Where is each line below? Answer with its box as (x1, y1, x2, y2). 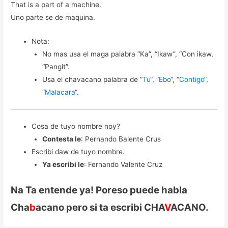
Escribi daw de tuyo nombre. (32, 148, 125, 156)
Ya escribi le (42, 160, 84, 169)
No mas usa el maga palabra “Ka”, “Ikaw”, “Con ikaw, (42, 50, 213, 59)
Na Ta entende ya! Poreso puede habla (11, 184, 188, 196)
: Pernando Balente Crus (80, 135, 161, 144)
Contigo (179, 75, 204, 84)
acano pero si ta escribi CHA (36, 201, 165, 213)
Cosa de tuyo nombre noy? (32, 122, 121, 131)
